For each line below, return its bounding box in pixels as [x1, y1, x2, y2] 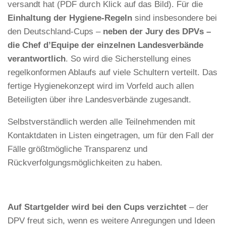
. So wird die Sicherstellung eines [66, 54, 191, 64]
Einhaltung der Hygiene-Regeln [8, 13, 132, 23]
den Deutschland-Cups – [8, 27, 103, 37]
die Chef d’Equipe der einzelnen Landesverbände [8, 40, 203, 50]
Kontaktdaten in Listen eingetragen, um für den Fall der [8, 131, 214, 141]
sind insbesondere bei [132, 13, 217, 23]
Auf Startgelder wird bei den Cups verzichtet [8, 202, 187, 212]
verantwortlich [8, 54, 66, 64]
